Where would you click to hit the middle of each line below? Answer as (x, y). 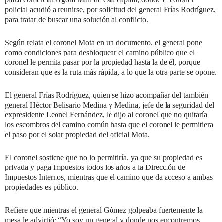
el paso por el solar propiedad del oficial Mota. (77, 135)
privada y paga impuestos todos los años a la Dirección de (95, 167)
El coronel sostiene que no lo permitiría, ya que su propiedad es (104, 158)
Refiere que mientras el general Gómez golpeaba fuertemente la (104, 210)
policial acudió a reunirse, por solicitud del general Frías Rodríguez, (110, 10)
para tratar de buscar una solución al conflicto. (77, 20)
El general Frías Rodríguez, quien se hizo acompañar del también (107, 95)
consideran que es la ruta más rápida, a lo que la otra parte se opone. (111, 72)
